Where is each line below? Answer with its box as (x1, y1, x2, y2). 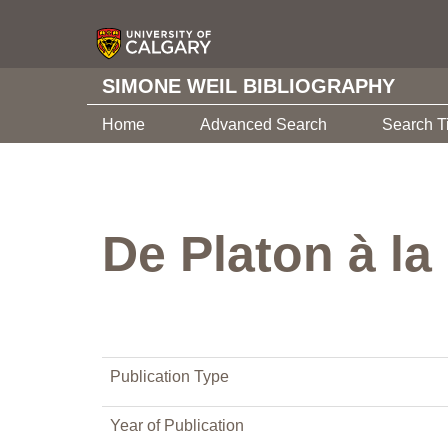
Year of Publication (110, 417, 244, 434)
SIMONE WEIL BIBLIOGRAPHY (102, 75, 395, 97)
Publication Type (110, 368, 229, 385)
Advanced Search (200, 116, 327, 133)
